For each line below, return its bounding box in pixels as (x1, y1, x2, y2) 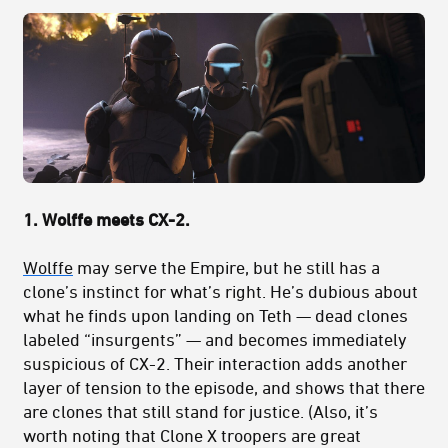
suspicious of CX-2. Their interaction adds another (23, 353, 407, 374)
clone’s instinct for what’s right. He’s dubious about (23, 281, 418, 302)
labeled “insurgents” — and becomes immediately (23, 329, 407, 350)
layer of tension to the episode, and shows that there (23, 377, 425, 398)
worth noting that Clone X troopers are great (23, 425, 361, 446)
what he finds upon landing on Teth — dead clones (23, 305, 408, 326)
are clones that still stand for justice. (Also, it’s (23, 401, 378, 422)
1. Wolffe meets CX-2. (23, 209, 190, 230)
